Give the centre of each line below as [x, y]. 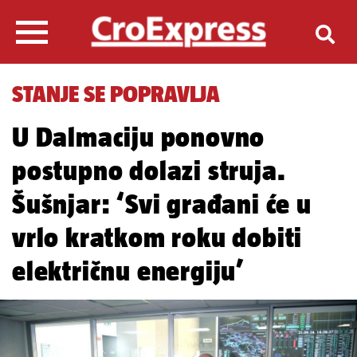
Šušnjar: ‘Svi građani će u [162, 204]
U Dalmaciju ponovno [139, 137]
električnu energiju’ [128, 271]
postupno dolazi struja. [149, 170]
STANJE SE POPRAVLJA [116, 94]
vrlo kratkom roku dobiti [157, 237]
